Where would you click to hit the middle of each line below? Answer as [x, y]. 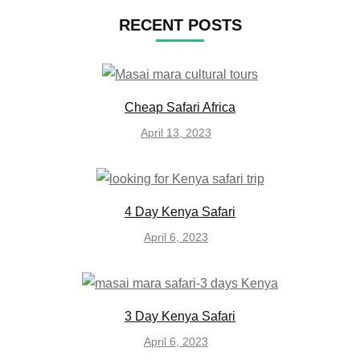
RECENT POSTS [180, 25]
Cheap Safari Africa [180, 107]
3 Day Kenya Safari [180, 316]
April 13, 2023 [176, 132]
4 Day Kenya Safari [180, 211]
